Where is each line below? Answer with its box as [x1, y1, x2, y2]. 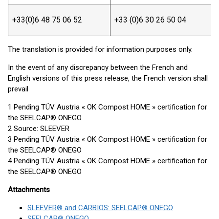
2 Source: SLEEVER [8, 124, 69, 133]
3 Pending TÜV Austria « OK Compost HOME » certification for [8, 135, 207, 144]
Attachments [8, 185, 50, 194]
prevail [8, 85, 28, 93]
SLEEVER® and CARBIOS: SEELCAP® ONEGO [27, 203, 173, 212]
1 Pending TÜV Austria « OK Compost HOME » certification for [8, 103, 207, 111]
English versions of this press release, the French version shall [8, 74, 208, 83]
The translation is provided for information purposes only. [8, 45, 193, 54]
